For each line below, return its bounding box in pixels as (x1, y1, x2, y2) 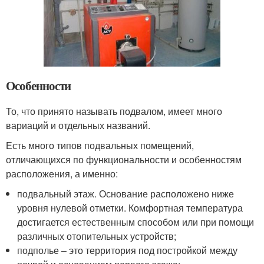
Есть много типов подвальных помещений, (6, 138, 194, 153)
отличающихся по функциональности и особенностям (6, 153, 242, 167)
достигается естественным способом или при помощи (17, 215, 255, 229)
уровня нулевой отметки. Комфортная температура (17, 201, 243, 215)
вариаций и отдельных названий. (6, 118, 150, 133)
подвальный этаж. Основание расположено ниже (17, 187, 235, 201)
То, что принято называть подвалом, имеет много (6, 104, 222, 118)
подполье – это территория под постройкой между (17, 243, 238, 258)
